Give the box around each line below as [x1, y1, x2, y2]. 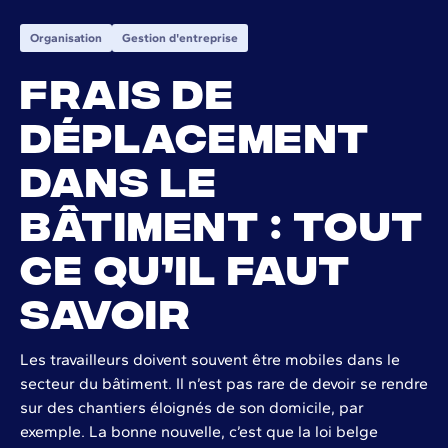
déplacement [20, 109, 370, 158]
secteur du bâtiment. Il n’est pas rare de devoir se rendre [20, 373, 428, 393]
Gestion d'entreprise [122, 30, 238, 45]
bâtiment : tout [20, 197, 424, 246]
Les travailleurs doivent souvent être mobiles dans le [20, 349, 400, 369]
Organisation [30, 30, 102, 45]
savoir [20, 285, 191, 334]
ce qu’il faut [20, 241, 351, 290]
